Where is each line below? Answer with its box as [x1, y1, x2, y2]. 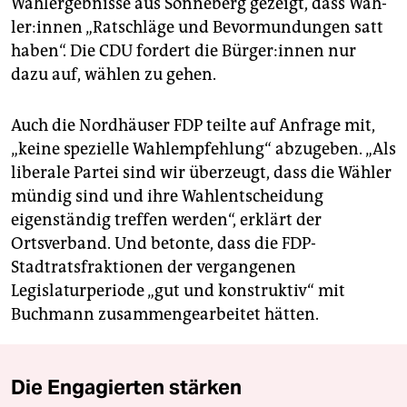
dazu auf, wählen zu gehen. [11, 65, 216, 85]
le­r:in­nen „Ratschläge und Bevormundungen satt [11, 17, 383, 38]
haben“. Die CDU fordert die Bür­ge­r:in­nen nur [11, 41, 356, 62]
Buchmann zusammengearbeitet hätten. [11, 304, 319, 325]
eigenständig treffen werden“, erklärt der [11, 210, 322, 231]
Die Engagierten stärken [11, 374, 242, 401]
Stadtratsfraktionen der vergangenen [11, 257, 296, 278]
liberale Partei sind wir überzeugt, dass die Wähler [11, 163, 392, 184]
